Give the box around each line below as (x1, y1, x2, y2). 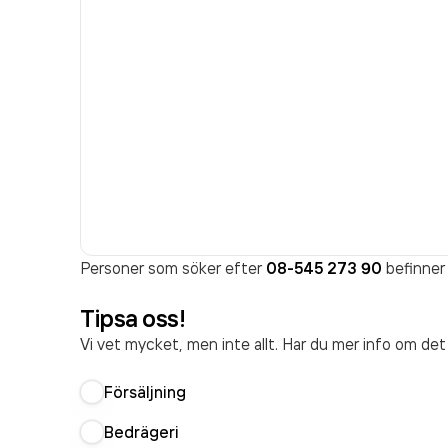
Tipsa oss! (80, 303, 186, 333)
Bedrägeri (104, 422, 179, 442)
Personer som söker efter (80, 258, 266, 278)
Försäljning (104, 382, 186, 402)
